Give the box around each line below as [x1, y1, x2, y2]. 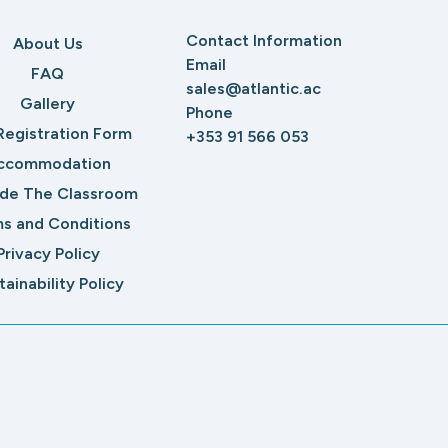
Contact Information [186, 30, 343, 50]
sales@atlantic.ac [186, 78, 322, 98]
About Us [12, 33, 83, 53]
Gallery [20, 93, 76, 113]
